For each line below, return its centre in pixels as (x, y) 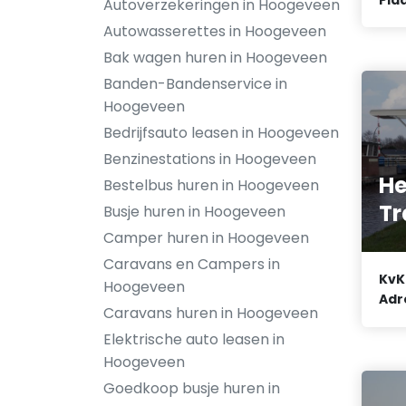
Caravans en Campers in (192, 264)
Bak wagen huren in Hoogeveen (215, 58)
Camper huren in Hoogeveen (206, 238)
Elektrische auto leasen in (194, 339)
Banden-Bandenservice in (195, 84)
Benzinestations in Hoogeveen (210, 159)
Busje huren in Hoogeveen (194, 212)
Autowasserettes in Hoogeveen (215, 31)
